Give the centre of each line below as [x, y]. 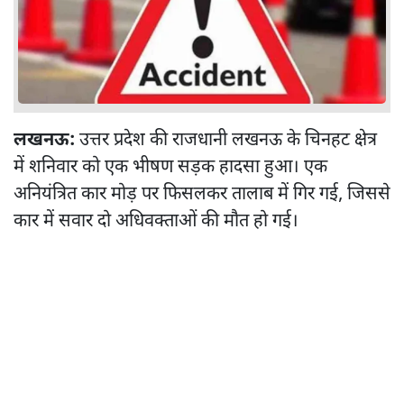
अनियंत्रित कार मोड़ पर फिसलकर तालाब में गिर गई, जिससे [202, 194]
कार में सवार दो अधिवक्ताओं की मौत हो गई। [156, 221]
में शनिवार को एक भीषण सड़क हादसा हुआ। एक [170, 167]
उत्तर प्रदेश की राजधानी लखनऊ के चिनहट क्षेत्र [226, 140]
